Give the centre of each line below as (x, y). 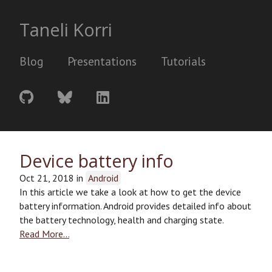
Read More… (44, 234)
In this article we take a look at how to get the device (130, 192)
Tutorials (183, 61)
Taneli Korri (66, 29)
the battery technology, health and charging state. (122, 220)
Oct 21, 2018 (47, 178)
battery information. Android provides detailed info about (135, 206)
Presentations (102, 61)
